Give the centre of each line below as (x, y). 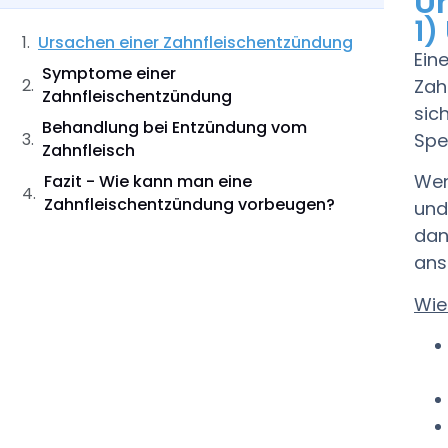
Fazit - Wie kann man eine (148, 181)
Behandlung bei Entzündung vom (174, 127)
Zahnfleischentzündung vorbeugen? (189, 204)
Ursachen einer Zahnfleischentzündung (195, 42)
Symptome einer (109, 73)
